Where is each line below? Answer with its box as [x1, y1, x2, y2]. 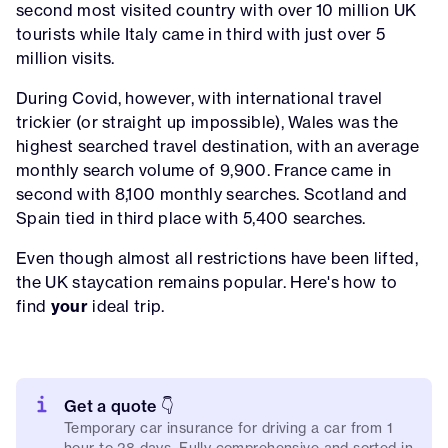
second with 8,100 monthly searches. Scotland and [16, 184, 408, 204]
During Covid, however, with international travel [16, 88, 383, 108]
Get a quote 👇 [64, 396, 175, 416]
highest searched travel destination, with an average [16, 136, 420, 156]
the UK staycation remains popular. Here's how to [16, 272, 398, 292]
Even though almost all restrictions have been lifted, [16, 248, 418, 268]
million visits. [16, 48, 115, 68]
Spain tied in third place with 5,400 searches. [16, 208, 366, 228]
